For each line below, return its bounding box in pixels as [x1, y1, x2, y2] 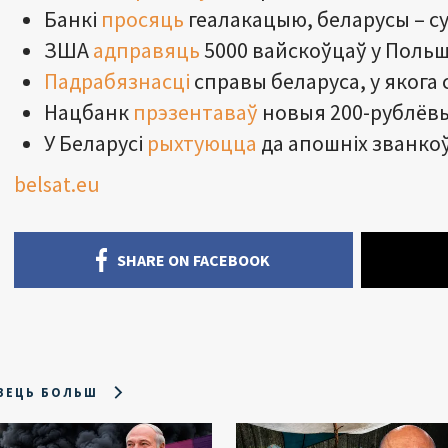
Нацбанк [44, 97, 133, 126]
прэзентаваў [133, 97, 258, 126]
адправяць [93, 35, 200, 64]
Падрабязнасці [44, 66, 190, 95]
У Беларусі [44, 128, 147, 157]
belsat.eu [14, 169, 100, 198]
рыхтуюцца [147, 128, 257, 157]
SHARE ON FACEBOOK [117, 249, 271, 270]
